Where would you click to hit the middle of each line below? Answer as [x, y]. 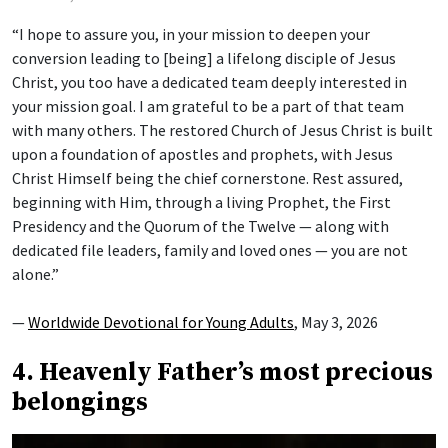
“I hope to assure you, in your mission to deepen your [191, 34]
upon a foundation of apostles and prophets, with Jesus [202, 154]
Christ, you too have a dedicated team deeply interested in [209, 82]
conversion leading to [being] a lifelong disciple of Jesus [204, 58]
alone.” [35, 274]
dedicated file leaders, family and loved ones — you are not [210, 250]
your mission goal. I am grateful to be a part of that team [208, 106]
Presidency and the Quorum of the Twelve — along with [200, 226]
